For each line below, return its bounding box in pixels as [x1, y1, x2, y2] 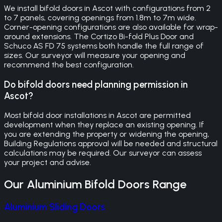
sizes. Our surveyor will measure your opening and [4, 50, 185, 60]
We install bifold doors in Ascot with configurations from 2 [4, 3, 211, 13]
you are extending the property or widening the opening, [4, 129, 209, 139]
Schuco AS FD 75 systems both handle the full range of [4, 41, 204, 51]
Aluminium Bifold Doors [27, 177, 150, 192]
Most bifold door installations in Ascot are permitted [4, 111, 191, 120]
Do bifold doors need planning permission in [4, 78, 188, 90]
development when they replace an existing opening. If [4, 120, 204, 130]
